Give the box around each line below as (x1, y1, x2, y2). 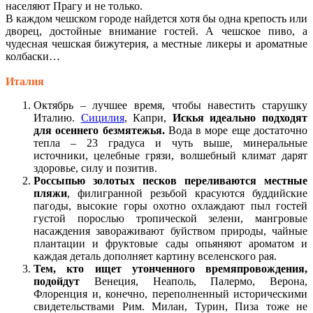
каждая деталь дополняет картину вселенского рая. (34, 249, 277, 262)
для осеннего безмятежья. (34, 124, 165, 136)
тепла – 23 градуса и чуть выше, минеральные (34, 136, 307, 149)
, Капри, (124, 111, 173, 124)
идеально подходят (203, 111, 308, 124)
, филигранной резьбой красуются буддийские (67, 187, 307, 199)
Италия (6, 75, 44, 87)
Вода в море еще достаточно (164, 124, 308, 136)
